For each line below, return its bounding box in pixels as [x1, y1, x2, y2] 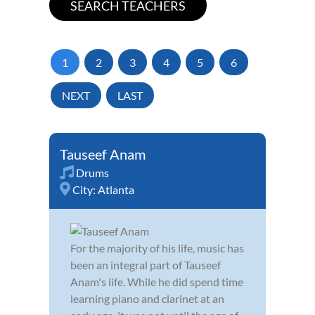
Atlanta [98, 182, 134, 196]
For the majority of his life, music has [70, 240, 244, 255]
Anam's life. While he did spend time [70, 274, 243, 288]
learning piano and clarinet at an [70, 291, 224, 305]
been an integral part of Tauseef [70, 257, 221, 271]
